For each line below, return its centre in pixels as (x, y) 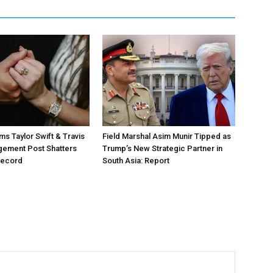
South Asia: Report (136, 161)
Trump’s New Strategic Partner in (162, 148)
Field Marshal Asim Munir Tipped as (167, 136)
